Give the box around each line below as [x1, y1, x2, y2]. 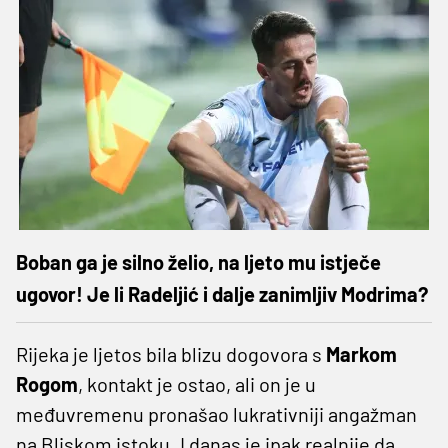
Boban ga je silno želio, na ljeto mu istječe [16, 249, 381, 274]
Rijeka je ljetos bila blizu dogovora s [16, 341, 326, 366]
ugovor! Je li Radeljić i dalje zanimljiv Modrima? [16, 281, 428, 306]
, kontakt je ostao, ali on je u [78, 371, 316, 396]
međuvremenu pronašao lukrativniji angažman [16, 401, 417, 426]
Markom [326, 341, 397, 366]
